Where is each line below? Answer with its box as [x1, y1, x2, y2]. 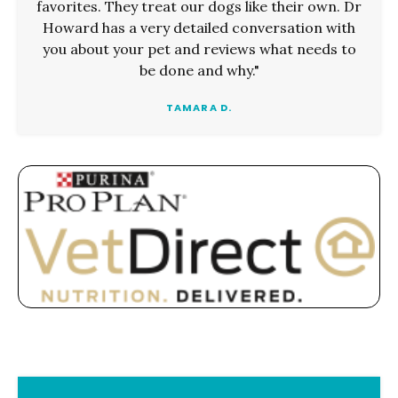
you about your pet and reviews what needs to [42, 40, 356, 59]
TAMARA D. [166, 100, 232, 115]
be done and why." [139, 61, 259, 80]
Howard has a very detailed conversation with [43, 19, 355, 37]
